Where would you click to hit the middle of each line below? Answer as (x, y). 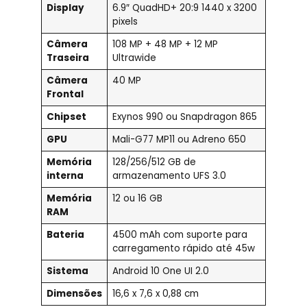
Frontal (65, 95)
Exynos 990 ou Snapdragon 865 (184, 117)
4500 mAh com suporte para (180, 235)
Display (65, 8)
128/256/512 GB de (154, 162)
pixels (125, 22)
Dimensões (74, 294)
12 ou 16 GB (137, 199)
